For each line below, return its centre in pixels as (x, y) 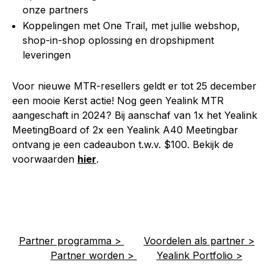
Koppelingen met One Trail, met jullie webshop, (131, 26)
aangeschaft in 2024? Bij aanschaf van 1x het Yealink (135, 115)
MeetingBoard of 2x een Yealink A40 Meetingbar (125, 129)
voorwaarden (45, 159)
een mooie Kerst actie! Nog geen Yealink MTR (118, 100)
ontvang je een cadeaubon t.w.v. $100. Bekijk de (123, 144)
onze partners (55, 9)
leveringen (47, 55)
